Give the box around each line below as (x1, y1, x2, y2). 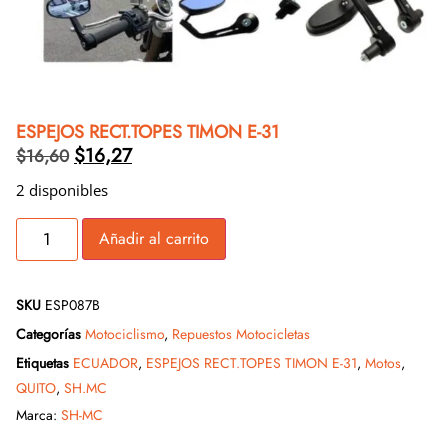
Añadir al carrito (98, 226, 209, 250)
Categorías (16, 323, 81, 344)
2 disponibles (16, 180, 108, 201)
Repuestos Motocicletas (172, 323, 310, 344)
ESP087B (45, 294, 100, 315)
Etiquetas (16, 352, 69, 373)
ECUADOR (73, 352, 138, 373)
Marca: (16, 404, 61, 425)
